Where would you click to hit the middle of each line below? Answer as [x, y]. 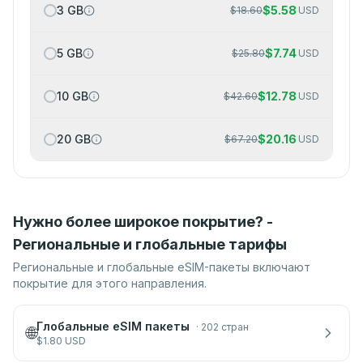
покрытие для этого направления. [110, 283]
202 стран [225, 327]
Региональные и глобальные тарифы [150, 244]
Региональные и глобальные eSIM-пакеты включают [162, 267]
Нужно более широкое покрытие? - [143, 222]
